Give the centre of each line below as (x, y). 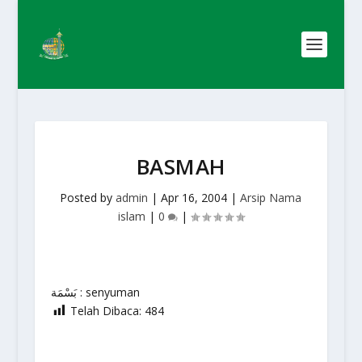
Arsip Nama (271, 198)
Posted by (88, 198)
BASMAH (181, 166)
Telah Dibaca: (105, 311)
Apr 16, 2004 (194, 198)
